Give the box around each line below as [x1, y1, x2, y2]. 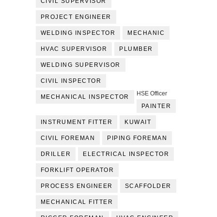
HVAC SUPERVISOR [40, 46, 108, 53]
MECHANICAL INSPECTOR [40, 93, 129, 101]
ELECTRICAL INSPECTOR [83, 151, 170, 158]
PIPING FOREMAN [107, 135, 168, 142]
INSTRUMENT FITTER [40, 119, 113, 126]
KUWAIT [124, 119, 152, 126]
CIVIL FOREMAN [40, 135, 95, 142]
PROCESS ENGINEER [40, 183, 113, 190]
